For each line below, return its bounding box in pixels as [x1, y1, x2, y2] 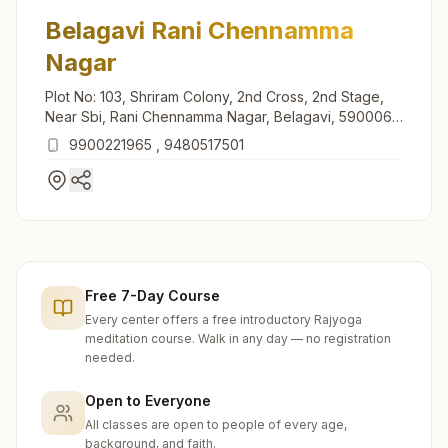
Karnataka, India [45, 127, 150, 145]
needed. [85, 349, 135, 365]
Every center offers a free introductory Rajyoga [85, 311, 362, 327]
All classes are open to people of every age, [85, 416, 347, 432]
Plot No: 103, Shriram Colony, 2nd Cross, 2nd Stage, [45, 87, 384, 105]
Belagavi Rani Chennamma [45, 15, 354, 45]
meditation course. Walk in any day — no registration [85, 330, 391, 346]
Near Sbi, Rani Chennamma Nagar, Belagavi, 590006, [45, 107, 396, 125]
